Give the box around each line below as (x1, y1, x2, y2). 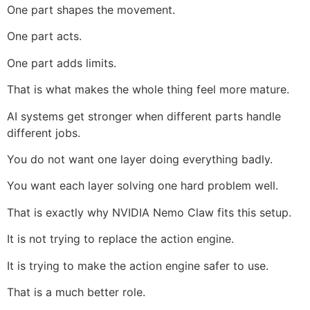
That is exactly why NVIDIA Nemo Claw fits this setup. (7, 205, 291, 219)
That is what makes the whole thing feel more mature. (7, 82, 289, 97)
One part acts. (7, 29, 82, 44)
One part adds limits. (7, 55, 116, 70)
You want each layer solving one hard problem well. (7, 179, 278, 193)
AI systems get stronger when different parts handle (7, 109, 281, 123)
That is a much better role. (7, 284, 145, 299)
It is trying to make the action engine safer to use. (7, 258, 268, 273)
